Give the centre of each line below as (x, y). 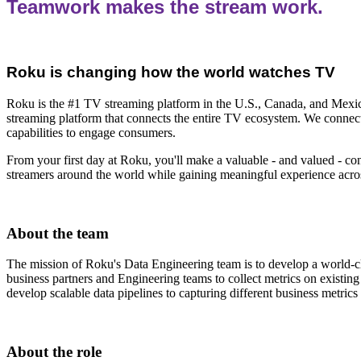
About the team (58, 233)
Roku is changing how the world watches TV (171, 73)
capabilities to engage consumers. (91, 132)
